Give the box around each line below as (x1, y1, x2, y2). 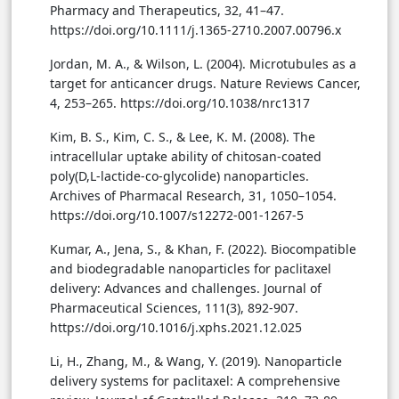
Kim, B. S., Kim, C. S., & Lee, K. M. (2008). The (50, 128, 315, 146)
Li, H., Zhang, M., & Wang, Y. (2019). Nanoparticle (50, 353, 342, 370)
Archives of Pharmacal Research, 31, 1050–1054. (50, 187, 337, 205)
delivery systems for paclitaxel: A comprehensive (50, 372, 340, 390)
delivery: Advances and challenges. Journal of (50, 280, 322, 297)
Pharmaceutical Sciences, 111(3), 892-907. (50, 299, 298, 317)
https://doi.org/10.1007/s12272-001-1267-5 (50, 207, 304, 224)
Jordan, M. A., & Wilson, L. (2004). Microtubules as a (50, 55, 356, 73)
